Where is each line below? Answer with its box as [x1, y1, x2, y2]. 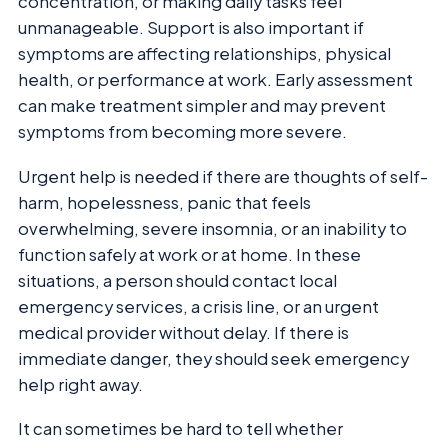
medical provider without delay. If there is [18, 321, 349, 343]
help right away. [18, 373, 143, 395]
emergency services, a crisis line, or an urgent [18, 295, 379, 317]
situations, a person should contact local [18, 269, 337, 291]
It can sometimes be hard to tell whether [18, 418, 343, 440]
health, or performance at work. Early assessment [18, 69, 413, 91]
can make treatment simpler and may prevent [18, 95, 386, 117]
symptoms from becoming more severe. [18, 121, 347, 143]
